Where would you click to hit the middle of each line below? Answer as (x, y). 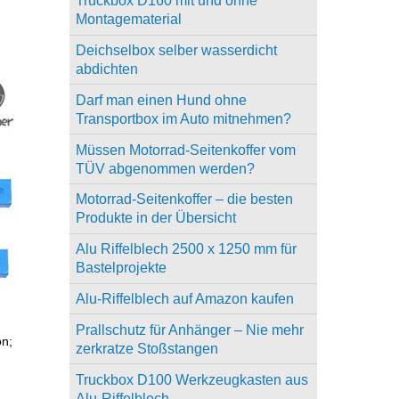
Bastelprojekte (121, 268)
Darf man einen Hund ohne (161, 100)
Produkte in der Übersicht (155, 218)
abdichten (106, 69)
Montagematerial (128, 20)
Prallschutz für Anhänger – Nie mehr (189, 330)
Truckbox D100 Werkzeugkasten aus (191, 379)
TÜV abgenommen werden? (165, 168)
